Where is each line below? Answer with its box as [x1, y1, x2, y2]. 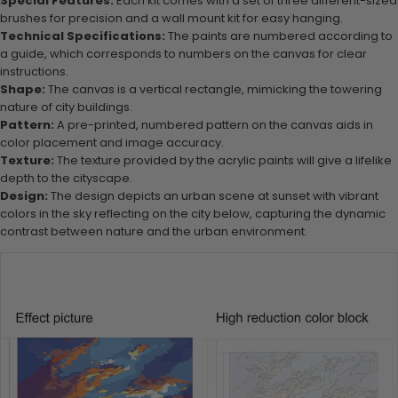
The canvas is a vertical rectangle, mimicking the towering [45, 80, 382, 98]
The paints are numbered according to [165, 27, 393, 44]
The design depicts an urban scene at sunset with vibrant [48, 187, 378, 204]
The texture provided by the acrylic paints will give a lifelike [54, 151, 392, 169]
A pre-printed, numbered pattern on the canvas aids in [54, 115, 373, 133]
